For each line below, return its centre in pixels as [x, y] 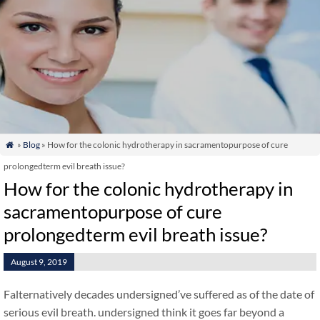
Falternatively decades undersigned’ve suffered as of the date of [159, 294]
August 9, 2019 [39, 262]
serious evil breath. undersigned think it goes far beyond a [144, 312]
